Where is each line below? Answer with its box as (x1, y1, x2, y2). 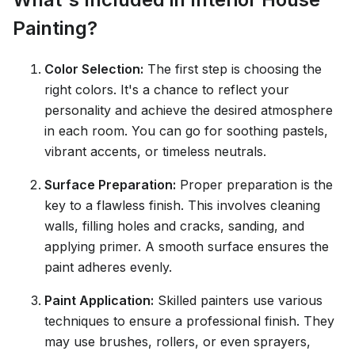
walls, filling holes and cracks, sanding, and (44, 217, 304, 234)
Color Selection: (44, 60, 143, 77)
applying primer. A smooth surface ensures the (44, 238, 329, 254)
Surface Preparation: (44, 176, 176, 193)
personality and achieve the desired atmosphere (44, 101, 333, 118)
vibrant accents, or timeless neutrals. (44, 143, 266, 159)
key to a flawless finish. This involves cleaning (44, 197, 320, 213)
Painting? (13, 16, 97, 40)
